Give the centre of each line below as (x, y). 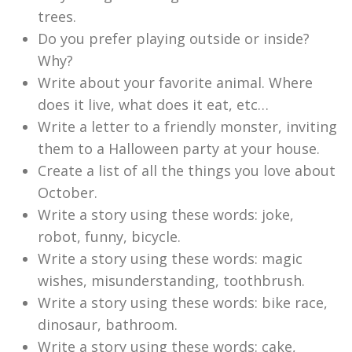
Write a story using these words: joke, (166, 215)
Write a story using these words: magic (170, 259)
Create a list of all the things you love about (187, 171)
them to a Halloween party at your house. (179, 149)
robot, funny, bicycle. (109, 237)
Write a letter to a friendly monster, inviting (187, 127)
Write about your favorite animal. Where (175, 83)
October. (68, 193)
